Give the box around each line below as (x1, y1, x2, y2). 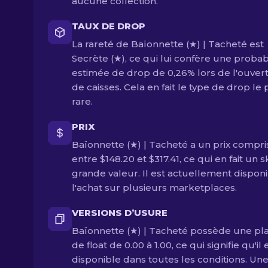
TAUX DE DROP (72, 20, 145, 32)
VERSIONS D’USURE (72, 207, 167, 218)
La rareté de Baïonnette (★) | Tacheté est (72, 38, 264, 50)
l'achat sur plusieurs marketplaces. (72, 182, 237, 193)
